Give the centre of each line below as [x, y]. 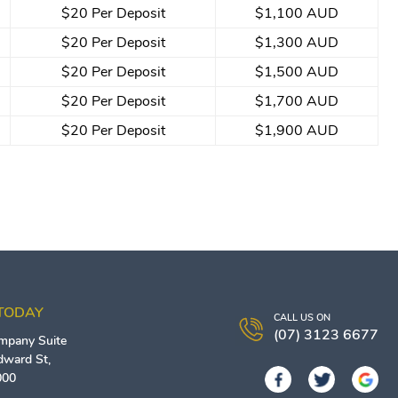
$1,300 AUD [297, 42]
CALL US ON [302, 317]
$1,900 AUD [297, 130]
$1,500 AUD [297, 72]
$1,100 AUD [297, 13]
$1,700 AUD [297, 101]
